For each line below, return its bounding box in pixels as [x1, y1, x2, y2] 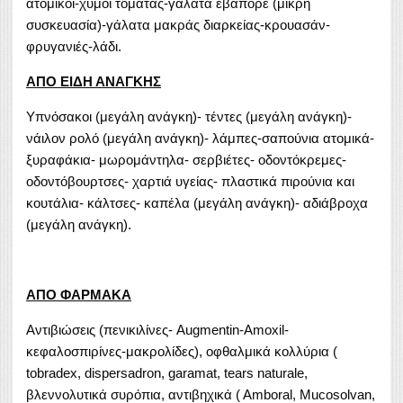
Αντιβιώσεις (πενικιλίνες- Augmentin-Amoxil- [26, 321, 289, 337]
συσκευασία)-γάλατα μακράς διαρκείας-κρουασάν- [26, 16, 330, 32]
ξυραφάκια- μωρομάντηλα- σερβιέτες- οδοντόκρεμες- [26, 151, 346, 167]
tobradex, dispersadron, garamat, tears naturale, [26, 364, 308, 381]
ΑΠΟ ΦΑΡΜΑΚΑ [26, 286, 131, 302]
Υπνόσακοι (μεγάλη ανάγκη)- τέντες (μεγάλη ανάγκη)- [26, 108, 352, 124]
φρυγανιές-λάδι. [26, 38, 121, 54]
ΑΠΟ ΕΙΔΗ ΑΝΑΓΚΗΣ [26, 73, 161, 89]
